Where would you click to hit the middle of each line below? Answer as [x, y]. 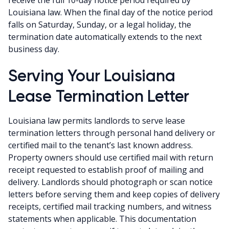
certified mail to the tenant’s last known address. [100, 145]
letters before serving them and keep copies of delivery [114, 194]
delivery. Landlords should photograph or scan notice [110, 182]
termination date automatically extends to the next [105, 37]
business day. [34, 49]
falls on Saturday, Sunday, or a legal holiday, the [100, 24]
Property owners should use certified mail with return [111, 157]
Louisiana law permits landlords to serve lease [97, 120]
